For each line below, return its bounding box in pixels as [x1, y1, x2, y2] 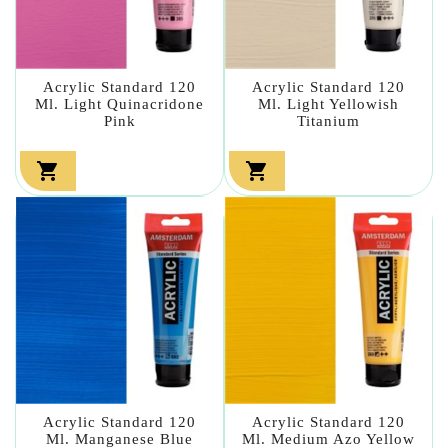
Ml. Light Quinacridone [35, 95, 204, 112]
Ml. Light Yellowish [258, 95, 399, 112]
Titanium [297, 112, 360, 129]
